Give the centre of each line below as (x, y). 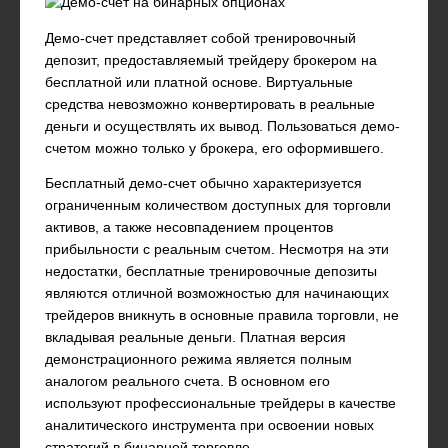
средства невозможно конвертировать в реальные (210, 104)
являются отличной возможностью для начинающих (217, 294)
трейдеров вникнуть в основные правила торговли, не (222, 316)
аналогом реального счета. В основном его (187, 382)
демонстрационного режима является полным (198, 360)
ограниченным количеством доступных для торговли (218, 206)
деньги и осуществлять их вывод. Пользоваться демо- (222, 126)
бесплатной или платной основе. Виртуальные (199, 82)
